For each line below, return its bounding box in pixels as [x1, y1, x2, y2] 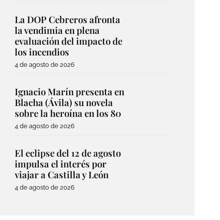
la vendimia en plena [14, 24, 100, 36]
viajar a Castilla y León [14, 168, 109, 181]
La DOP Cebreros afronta [14, 13, 120, 26]
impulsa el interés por [14, 157, 107, 170]
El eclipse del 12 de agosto [14, 146, 121, 159]
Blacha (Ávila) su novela [14, 96, 113, 109]
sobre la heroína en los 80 [14, 107, 121, 119]
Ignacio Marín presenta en [14, 85, 124, 98]
